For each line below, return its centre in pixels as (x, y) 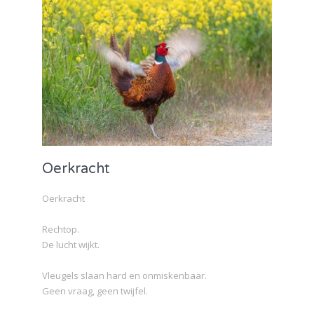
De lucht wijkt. (71, 245)
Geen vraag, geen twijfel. (95, 291)
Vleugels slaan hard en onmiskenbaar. (124, 276)
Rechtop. (61, 230)
